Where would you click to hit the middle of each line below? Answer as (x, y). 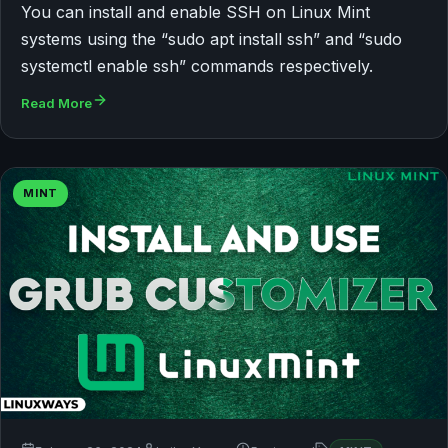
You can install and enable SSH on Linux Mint (195, 12)
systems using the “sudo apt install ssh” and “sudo (211, 39)
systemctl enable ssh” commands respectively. (197, 66)
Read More (56, 103)
